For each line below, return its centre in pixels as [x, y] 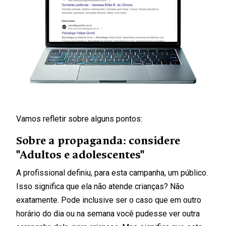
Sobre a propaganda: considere [98, 140]
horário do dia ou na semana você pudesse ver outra [108, 213]
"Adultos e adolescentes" [80, 154]
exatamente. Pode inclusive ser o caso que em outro [109, 200]
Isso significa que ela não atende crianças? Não [100, 186]
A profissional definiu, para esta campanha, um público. [112, 173]
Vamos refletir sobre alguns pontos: [79, 119]
